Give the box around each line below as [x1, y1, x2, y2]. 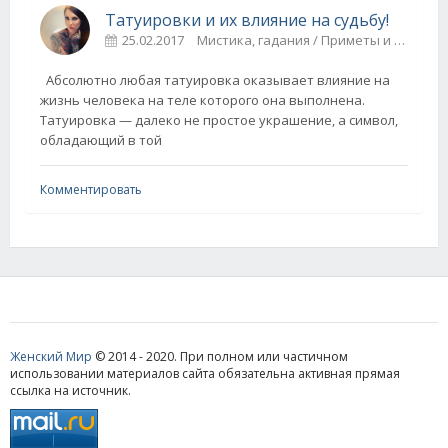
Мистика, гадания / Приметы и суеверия [197, 31, 394, 50]
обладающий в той [40, 131, 162, 150]
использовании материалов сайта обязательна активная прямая [10, 365, 400, 383]
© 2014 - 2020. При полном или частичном [92, 348, 348, 366]
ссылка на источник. [10, 382, 131, 400]
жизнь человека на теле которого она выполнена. [40, 91, 365, 110]
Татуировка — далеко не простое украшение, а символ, [40, 111, 398, 130]
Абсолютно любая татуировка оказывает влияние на [40, 71, 390, 90]
